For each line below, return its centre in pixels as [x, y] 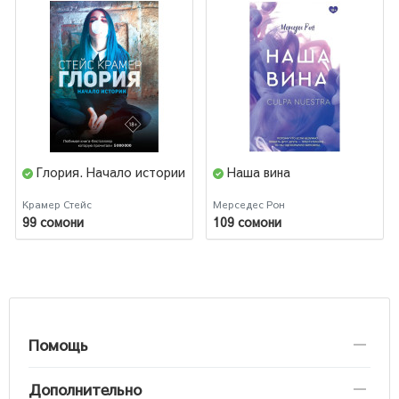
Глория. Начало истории [111, 171]
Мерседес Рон [249, 204]
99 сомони [53, 222]
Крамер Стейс [57, 204]
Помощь [58, 344]
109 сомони [247, 222]
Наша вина [259, 171]
